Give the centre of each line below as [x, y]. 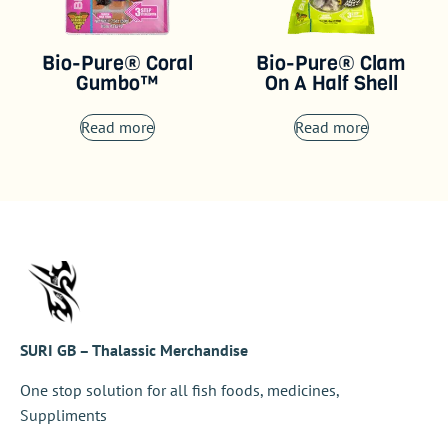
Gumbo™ [117, 83]
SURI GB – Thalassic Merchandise [134, 350]
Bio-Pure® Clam [331, 63]
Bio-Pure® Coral [117, 63]
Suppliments [63, 414]
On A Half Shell [331, 83]
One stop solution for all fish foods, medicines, [179, 389]
